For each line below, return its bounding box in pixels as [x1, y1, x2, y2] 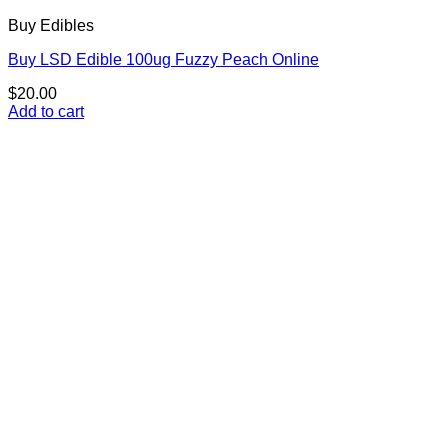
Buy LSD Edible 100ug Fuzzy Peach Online [8, 51, 319, 69]
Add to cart [8, 103, 84, 121]
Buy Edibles [8, 17, 94, 35]
